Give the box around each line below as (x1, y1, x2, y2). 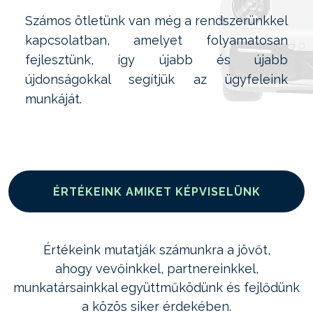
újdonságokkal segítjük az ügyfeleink (25, 72, 288, 87)
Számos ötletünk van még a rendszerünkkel (25, 13, 288, 28)
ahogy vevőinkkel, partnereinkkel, (54, 261, 259, 276)
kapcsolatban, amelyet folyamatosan (25, 33, 288, 48)
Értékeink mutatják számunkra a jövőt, (43, 242, 270, 257)
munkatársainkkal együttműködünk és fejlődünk (13, 280, 300, 295)
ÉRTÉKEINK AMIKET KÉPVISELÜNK (52, 184, 261, 198)
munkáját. (25, 92, 82, 106)
